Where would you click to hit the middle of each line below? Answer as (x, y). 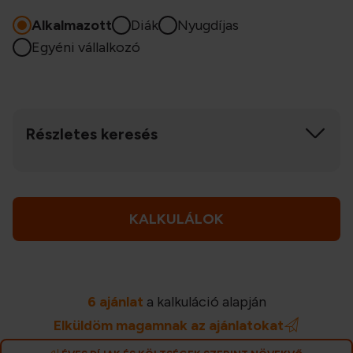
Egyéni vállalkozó (86, 48)
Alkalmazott (72, 26)
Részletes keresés (91, 134)
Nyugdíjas (208, 26)
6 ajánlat (115, 302)
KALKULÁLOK (176, 219)
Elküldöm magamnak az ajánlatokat (169, 326)
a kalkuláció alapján (204, 302)
